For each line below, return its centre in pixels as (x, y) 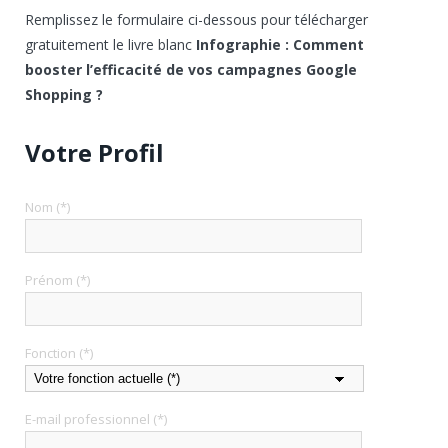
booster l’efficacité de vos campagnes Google (191, 69)
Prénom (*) (57, 280)
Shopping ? (64, 94)
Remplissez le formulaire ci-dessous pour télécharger (196, 19)
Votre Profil (94, 152)
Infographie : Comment (280, 44)
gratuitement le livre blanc (110, 44)
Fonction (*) (59, 353)
